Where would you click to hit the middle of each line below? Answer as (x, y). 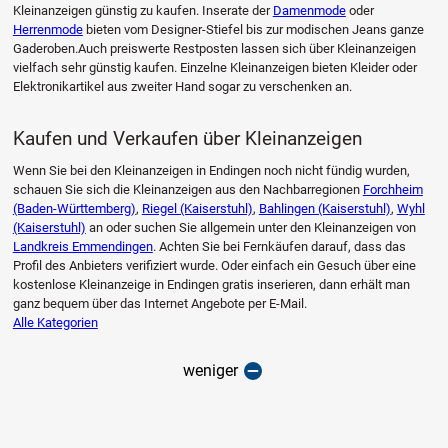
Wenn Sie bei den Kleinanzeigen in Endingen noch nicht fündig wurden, (211, 171)
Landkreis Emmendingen (82, 247)
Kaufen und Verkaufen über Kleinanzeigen (187, 138)
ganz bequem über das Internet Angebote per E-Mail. (159, 304)
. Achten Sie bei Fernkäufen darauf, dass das (279, 247)
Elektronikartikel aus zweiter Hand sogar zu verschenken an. (182, 87)
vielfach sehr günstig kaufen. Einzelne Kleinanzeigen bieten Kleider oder (214, 68)
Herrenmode (47, 30)
